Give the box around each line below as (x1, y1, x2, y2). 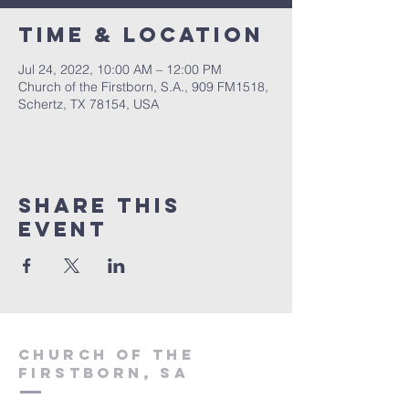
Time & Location (18, 22, 264, 47)
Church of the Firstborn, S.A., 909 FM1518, (18, 79, 268, 95)
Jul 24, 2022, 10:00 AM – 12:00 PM (18, 61, 222, 78)
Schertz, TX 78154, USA (18, 96, 159, 112)
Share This (18, 193, 181, 218)
